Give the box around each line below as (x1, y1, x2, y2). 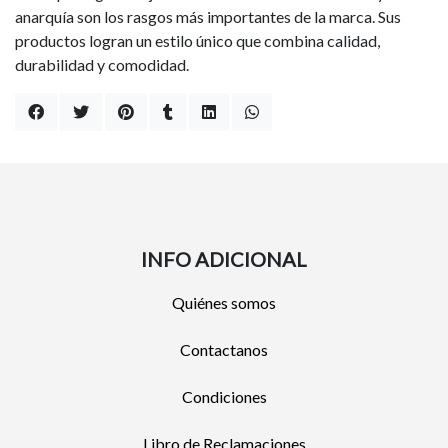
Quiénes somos (172, 293, 276, 312)
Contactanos (180, 340, 268, 359)
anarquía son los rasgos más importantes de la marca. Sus (15, 7, 401, 26)
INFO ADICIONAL (141, 247, 307, 271)
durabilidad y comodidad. (15, 55, 189, 74)
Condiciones (181, 387, 267, 406)
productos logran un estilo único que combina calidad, (15, 31, 380, 50)
